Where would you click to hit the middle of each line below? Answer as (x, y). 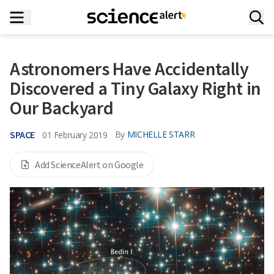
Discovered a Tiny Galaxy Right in (135, 88)
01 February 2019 (75, 135)
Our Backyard (62, 108)
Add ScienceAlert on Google (89, 165)
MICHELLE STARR (161, 134)
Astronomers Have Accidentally (129, 68)
